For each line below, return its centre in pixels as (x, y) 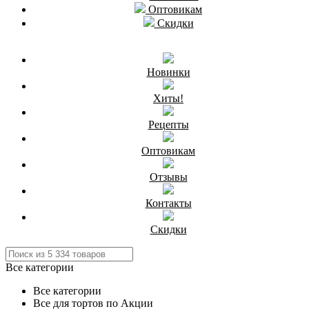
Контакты (168, 203)
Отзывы (168, 177)
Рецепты (168, 124)
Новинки (168, 72)
